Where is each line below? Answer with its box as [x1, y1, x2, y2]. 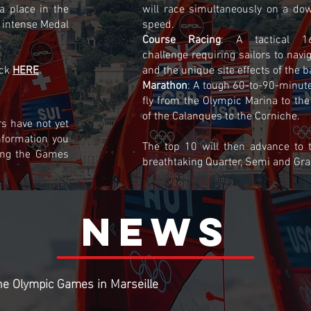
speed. [142, 18, 174, 32]
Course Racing [142, 33, 221, 47]
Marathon [142, 79, 187, 93]
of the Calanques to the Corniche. [142, 110, 300, 124]
